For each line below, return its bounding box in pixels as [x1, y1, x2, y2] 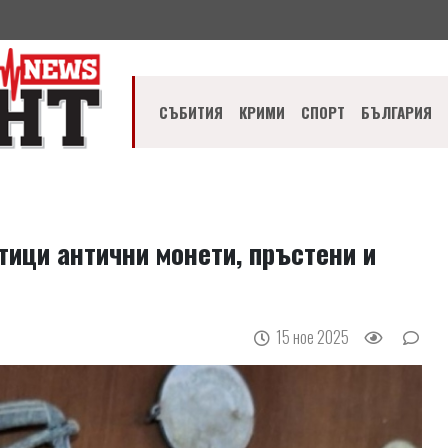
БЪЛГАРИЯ [361, 101, 433, 124]
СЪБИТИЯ [159, 101, 224, 124]
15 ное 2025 [276, 324, 350, 349]
